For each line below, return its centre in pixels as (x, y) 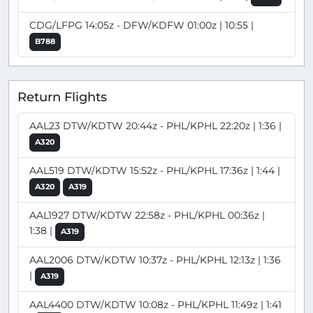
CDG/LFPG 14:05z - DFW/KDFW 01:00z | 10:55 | (141, 26)
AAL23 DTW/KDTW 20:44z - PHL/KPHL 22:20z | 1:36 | (155, 125)
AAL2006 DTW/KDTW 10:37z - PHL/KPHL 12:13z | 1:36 (155, 260)
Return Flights (62, 97)
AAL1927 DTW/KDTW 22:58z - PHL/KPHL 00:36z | (147, 215)
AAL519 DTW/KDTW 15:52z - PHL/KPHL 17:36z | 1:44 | (155, 170)
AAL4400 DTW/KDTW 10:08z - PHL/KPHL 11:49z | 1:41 (155, 304)
